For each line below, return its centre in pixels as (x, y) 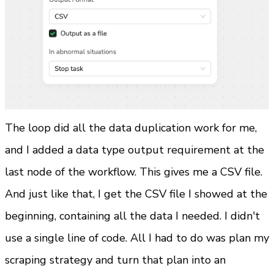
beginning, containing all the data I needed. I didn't (132, 216)
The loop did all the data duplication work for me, (131, 128)
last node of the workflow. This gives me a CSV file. (134, 172)
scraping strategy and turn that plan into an (115, 260)
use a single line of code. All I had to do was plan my (137, 238)
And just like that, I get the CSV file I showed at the (136, 194)
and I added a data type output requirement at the (135, 150)
